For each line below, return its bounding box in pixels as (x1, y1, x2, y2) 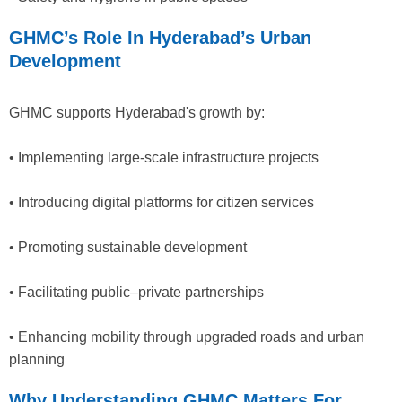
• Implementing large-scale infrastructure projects (9, 149, 319, 165)
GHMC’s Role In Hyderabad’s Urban (9, 27, 311, 48)
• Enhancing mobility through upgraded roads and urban (9, 328, 364, 345)
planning (9, 351, 65, 367)
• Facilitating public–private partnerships (9, 284, 264, 300)
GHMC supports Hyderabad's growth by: (9, 104, 265, 120)
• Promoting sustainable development (9, 239, 247, 255)
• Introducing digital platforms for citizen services (9, 194, 314, 210)
